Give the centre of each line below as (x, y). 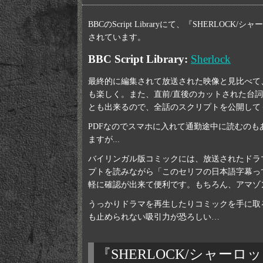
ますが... (104, 139)
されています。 (117, 38)
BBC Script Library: (139, 59)
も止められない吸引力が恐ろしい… (154, 217)
